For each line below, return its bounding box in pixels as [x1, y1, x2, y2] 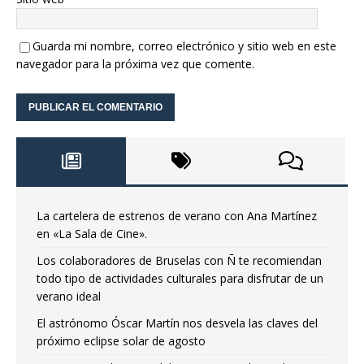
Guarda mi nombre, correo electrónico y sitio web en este [32, 38, 336, 54]
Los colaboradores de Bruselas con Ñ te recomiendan [37, 253, 322, 269]
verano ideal [37, 288, 101, 305]
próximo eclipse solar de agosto [37, 333, 206, 349]
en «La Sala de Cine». [37, 226, 147, 242]
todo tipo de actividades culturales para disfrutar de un [37, 271, 323, 287]
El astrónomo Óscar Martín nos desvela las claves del [37, 315, 318, 331]
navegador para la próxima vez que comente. [16, 56, 254, 72]
